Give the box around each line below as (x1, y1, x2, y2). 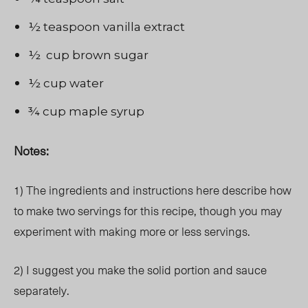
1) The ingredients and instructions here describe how (14, 181, 291, 199)
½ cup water (28, 76, 104, 91)
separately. (14, 281, 72, 300)
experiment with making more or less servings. (14, 222, 250, 241)
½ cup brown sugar (28, 48, 148, 63)
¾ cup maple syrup (28, 104, 144, 119)
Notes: (14, 141, 52, 160)
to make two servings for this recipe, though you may (14, 201, 282, 220)
